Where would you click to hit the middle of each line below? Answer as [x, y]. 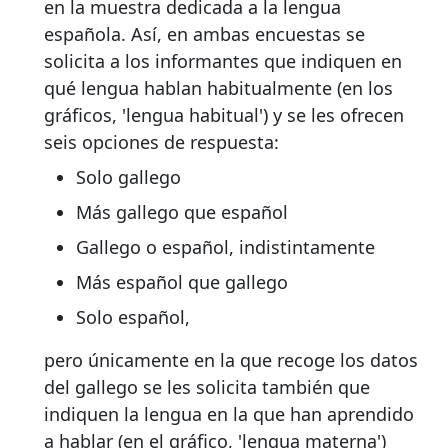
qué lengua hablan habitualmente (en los [218, 88]
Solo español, [133, 317]
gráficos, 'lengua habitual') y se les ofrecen [224, 115]
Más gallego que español [182, 212]
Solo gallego [128, 177]
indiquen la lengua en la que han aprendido [229, 414]
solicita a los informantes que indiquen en [223, 61]
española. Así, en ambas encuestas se [204, 34]
